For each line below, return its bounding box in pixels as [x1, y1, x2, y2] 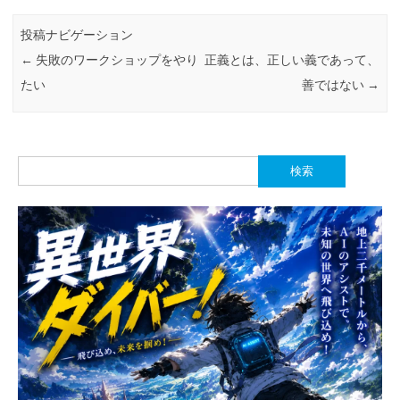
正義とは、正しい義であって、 [204, 53, 379, 68]
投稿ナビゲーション [21, 28, 134, 43]
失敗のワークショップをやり [33, 53, 199, 68]
